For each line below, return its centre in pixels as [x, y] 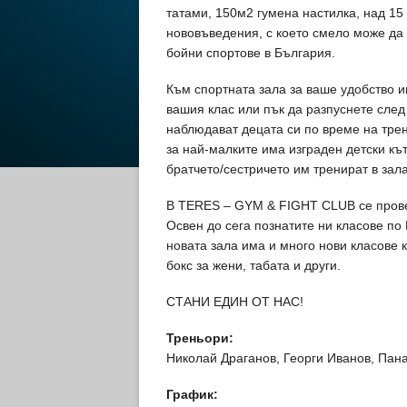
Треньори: [200, 338]
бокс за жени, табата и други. [253, 265]
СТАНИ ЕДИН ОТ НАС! [235, 302]
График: [192, 394]
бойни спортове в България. [251, 53]
